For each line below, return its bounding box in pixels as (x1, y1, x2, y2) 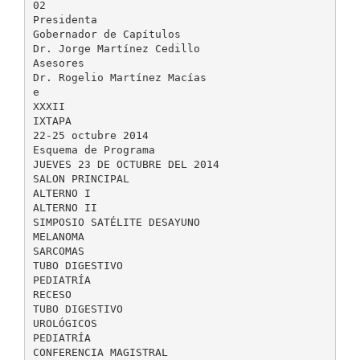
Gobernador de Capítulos (32, 27, 181, 40)
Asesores (32, 56, 84, 69)
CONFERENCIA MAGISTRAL (32, 346, 168, 358)
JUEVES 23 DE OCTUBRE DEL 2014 (32, 157, 219, 170)
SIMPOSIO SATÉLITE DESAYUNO (32, 215, 200, 228)
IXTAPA (32, 114, 72, 127)
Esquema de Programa (32, 143, 155, 156)
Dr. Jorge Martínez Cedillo (32, 42, 200, 55)
